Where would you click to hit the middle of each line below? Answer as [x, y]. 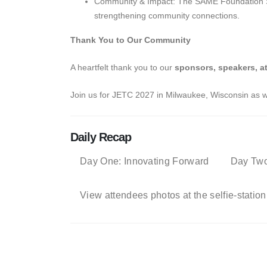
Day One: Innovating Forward [145, 162]
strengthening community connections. [167, 16]
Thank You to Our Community [131, 40]
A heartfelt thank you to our [122, 68]
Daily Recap [101, 137]
